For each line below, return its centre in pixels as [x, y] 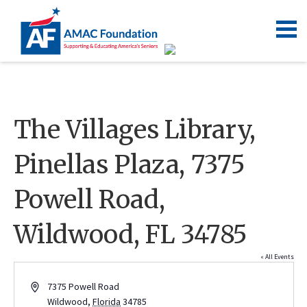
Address [48, 286]
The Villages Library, [134, 130]
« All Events [277, 257]
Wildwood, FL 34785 [131, 235]
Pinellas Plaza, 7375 [129, 165]
